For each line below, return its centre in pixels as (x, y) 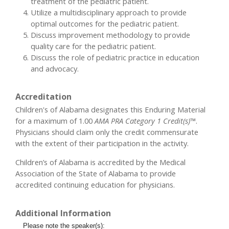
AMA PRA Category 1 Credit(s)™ (145, 121)
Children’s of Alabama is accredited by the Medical (100, 162)
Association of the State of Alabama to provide (96, 173)
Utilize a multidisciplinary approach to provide (109, 12)
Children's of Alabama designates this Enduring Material (110, 110)
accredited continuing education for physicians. (95, 184)
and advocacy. (55, 68)
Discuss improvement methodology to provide (110, 35)
